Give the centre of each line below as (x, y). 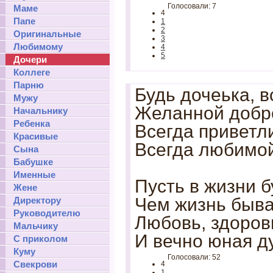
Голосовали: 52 (193, 257)
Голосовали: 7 (191, 6)
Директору (37, 200)
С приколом (41, 239)
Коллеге (32, 72)
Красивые (36, 136)
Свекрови (35, 264)
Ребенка (32, 123)
